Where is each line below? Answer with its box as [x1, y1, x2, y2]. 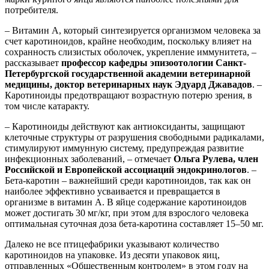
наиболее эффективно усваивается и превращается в [5, 186, 220, 197]
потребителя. [5, 5, 58, 16]
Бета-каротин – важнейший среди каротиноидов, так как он [5, 175, 251, 186]
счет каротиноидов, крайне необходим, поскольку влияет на [5, 36, 252, 47]
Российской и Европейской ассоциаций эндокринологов [5, 165, 247, 175]
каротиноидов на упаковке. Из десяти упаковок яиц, [5, 250, 220, 261]
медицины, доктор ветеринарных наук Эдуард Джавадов [5, 79, 252, 90]
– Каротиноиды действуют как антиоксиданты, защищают [5, 121, 245, 132]
